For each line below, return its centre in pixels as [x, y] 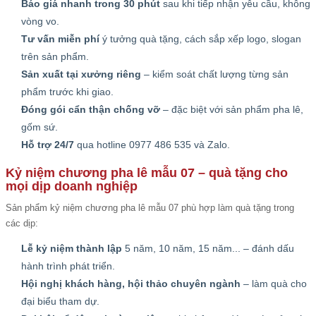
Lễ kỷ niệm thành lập [72, 248]
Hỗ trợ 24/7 [48, 145]
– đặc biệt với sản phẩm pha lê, [232, 109]
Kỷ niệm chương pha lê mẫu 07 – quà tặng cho [147, 173]
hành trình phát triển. [68, 266]
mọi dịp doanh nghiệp [72, 186]
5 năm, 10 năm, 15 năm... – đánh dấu [208, 248]
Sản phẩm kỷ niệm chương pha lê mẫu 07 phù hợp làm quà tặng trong [150, 208]
